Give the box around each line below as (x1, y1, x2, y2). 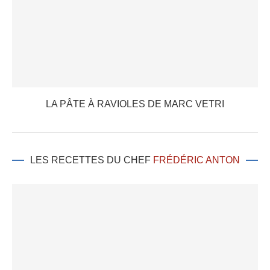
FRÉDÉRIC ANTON (153, 155, 240, 166)
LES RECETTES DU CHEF (30, 155, 153, 166)
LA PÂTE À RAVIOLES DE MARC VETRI (46, 99, 224, 110)
